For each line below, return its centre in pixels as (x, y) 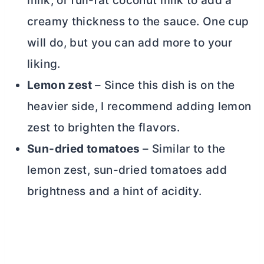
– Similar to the (184, 148)
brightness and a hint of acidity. (115, 191)
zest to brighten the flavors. (104, 127)
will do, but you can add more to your (130, 42)
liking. (44, 64)
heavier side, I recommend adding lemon (139, 106)
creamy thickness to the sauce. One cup (138, 21)
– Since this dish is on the (165, 85)
